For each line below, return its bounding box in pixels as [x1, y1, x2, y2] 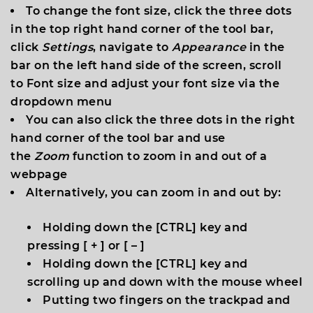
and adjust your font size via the [81, 77, 279, 90]
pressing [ [27, 239, 91, 252]
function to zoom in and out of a [72, 150, 268, 163]
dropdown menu [10, 95, 112, 108]
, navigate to [93, 41, 172, 54]
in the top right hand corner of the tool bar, [10, 22, 274, 36]
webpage [10, 168, 68, 181]
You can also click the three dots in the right [26, 113, 295, 126]
